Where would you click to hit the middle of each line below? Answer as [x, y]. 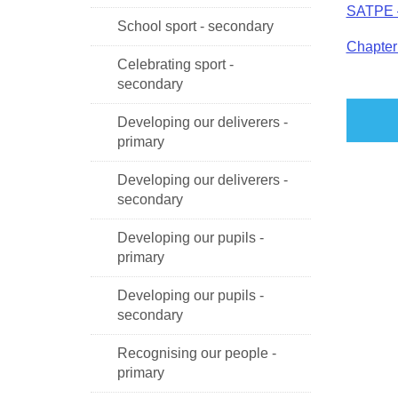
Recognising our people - [197, 353]
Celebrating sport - [175, 64]
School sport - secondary [195, 26]
